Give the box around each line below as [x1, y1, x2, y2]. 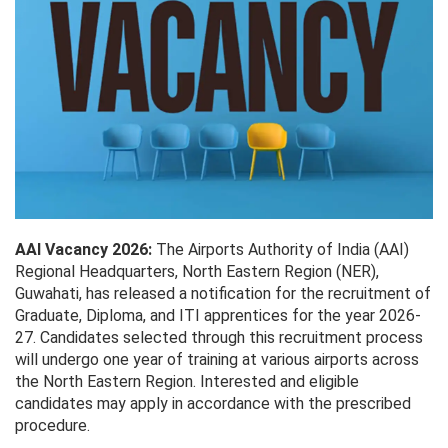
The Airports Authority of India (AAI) [156, 240, 409, 260]
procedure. [15, 416, 90, 436]
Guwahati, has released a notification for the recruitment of [15, 284, 431, 304]
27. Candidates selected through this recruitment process [15, 328, 423, 348]
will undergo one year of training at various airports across [15, 350, 419, 370]
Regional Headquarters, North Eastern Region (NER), [15, 262, 379, 282]
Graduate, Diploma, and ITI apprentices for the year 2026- [15, 306, 421, 326]
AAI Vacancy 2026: [15, 240, 156, 260]
